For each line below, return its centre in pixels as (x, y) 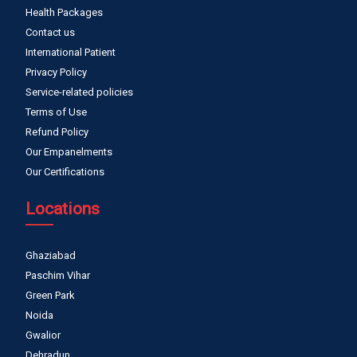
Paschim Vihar (58, 276)
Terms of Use (56, 112)
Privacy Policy (56, 73)
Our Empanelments (69, 152)
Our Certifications (65, 172)
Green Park (50, 296)
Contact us (50, 33)
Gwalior (43, 335)
